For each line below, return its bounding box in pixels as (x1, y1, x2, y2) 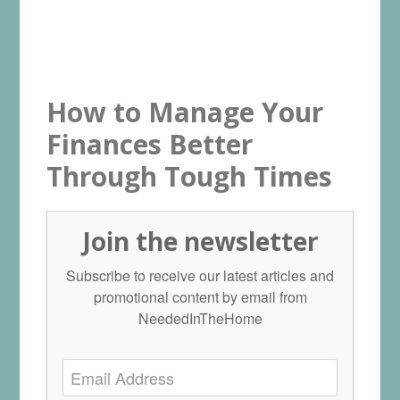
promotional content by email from (93, 286, 307, 307)
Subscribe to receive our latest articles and (66, 264, 334, 286)
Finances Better (46, 125, 254, 162)
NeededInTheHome (137, 307, 262, 329)
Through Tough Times (46, 157, 333, 195)
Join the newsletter (81, 223, 319, 258)
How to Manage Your (46, 93, 324, 130)
